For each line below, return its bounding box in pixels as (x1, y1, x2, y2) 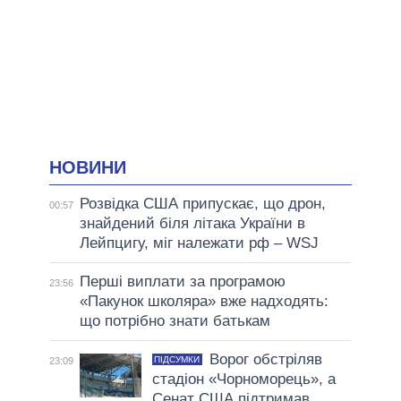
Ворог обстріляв (209, 351, 322, 369)
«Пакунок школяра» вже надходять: (79, 293, 328, 311)
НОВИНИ (49, 157, 126, 177)
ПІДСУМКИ (154, 354, 200, 365)
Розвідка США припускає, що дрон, (79, 195, 326, 213)
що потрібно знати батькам (79, 312, 270, 330)
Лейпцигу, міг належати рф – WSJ (79, 235, 319, 252)
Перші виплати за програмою (79, 273, 286, 291)
